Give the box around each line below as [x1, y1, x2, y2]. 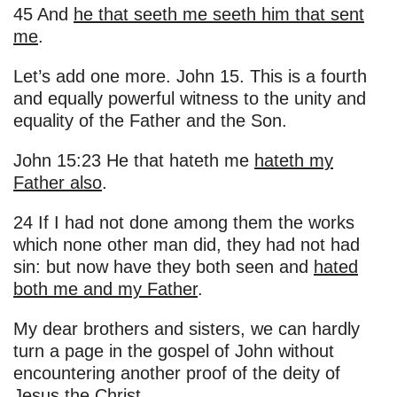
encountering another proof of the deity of [13, 363, 340, 384]
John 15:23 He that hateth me [13, 151, 254, 171]
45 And [13, 4, 74, 25]
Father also [13, 173, 102, 193]
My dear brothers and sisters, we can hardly [13, 319, 360, 339]
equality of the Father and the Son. [13, 111, 287, 131]
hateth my [254, 151, 333, 171]
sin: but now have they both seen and [13, 257, 314, 277]
